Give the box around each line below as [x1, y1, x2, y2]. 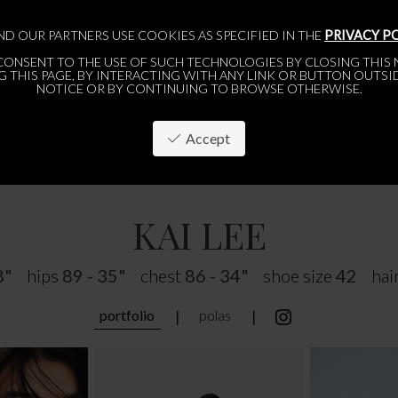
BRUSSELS [107, 135, 192, 160]
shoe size [262, 265, 332, 287]
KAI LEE [131, 210, 267, 259]
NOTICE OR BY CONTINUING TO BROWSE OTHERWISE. [36, 81, 362, 96]
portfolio [99, 306, 155, 323]
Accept [180, 129, 230, 147]
